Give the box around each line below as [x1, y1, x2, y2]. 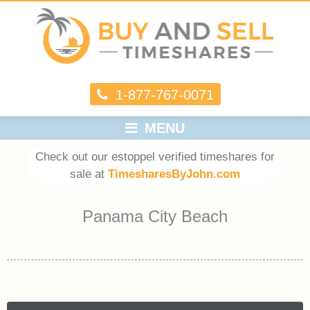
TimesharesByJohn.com [107, 167, 240, 181]
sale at [69, 167, 108, 181]
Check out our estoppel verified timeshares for [35, 149, 275, 163]
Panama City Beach [82, 206, 228, 226]
